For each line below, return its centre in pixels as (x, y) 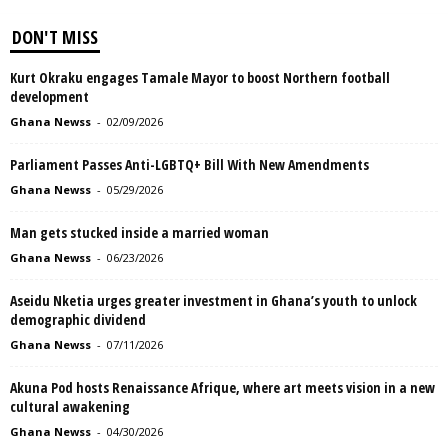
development (49, 97)
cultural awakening (70, 407)
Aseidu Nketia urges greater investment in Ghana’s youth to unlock (213, 301)
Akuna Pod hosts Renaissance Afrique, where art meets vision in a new (222, 388)
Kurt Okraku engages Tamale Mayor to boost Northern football (200, 78)
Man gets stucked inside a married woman (139, 233)
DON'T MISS (55, 37)
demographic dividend (78, 320)
